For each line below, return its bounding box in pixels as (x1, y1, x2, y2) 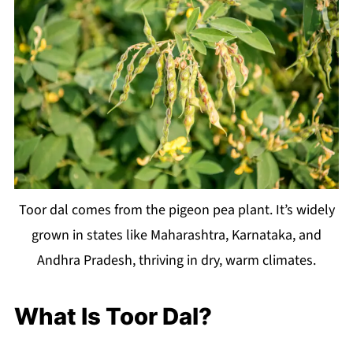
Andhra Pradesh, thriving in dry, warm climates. (37, 251, 316, 271)
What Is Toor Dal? (13, 303, 212, 331)
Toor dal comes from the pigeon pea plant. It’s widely (18, 200, 335, 221)
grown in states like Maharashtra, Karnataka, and (32, 225, 321, 246)
